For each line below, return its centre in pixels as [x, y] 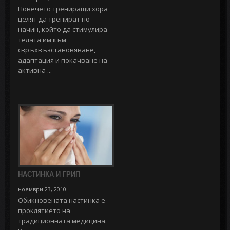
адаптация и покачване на [63, 60]
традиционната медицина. [62, 221]
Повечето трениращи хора [63, 8]
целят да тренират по [54, 19]
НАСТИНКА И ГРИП [49, 174]
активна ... [35, 70]
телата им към [42, 39]
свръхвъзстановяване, [57, 50]
